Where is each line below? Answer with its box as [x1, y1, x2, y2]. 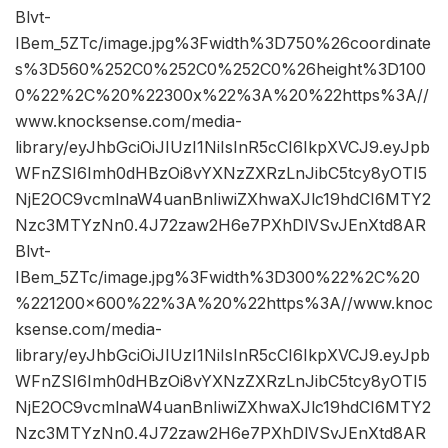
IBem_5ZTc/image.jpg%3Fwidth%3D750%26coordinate [15, 33, 431, 54]
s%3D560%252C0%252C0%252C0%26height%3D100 [15, 59, 426, 80]
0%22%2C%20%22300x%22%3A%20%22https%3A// [15, 85, 429, 106]
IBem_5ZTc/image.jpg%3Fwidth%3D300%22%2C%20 [15, 267, 420, 288]
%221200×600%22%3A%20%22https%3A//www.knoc [15, 293, 433, 314]
